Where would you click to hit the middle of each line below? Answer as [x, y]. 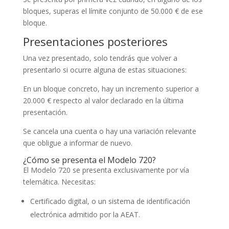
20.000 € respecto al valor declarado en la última [103, 100]
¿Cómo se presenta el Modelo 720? [89, 160]
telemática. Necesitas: [59, 181]
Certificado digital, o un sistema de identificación [110, 201]
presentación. [45, 112]
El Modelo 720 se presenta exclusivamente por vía [106, 170]
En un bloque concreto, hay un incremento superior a [111, 88]
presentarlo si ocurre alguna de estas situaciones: [105, 70]
